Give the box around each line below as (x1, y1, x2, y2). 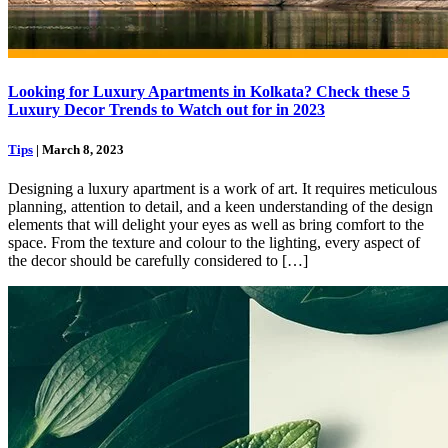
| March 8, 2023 (33, 141, 124, 157)
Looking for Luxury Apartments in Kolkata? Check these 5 (8, 83, 410, 101)
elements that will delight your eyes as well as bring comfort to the (8, 215, 424, 233)
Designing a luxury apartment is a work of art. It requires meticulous (8, 179, 437, 197)
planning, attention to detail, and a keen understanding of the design (8, 197, 433, 215)
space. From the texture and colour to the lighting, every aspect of (8, 233, 420, 251)
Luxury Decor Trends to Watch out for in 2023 (8, 101, 325, 119)
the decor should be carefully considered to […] (8, 251, 308, 269)
